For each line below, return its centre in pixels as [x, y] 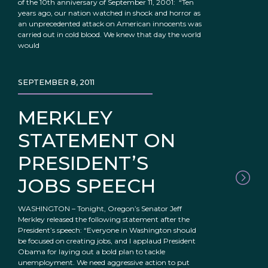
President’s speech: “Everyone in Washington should [107, 230]
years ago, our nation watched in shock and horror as [109, 13]
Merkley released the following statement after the [104, 220]
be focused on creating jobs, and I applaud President [107, 241]
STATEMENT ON [97, 141]
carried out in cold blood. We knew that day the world [109, 35]
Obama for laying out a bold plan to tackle [92, 252]
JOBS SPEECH [87, 186]
